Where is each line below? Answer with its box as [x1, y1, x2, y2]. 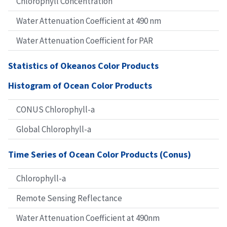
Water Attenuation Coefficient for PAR [16, 35, 153, 47]
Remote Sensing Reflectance [16, 193, 122, 204]
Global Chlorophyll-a [16, 124, 91, 135]
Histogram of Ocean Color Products [8, 80, 152, 92]
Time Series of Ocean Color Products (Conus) [8, 148, 191, 161]
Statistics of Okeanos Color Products [8, 60, 159, 72]
